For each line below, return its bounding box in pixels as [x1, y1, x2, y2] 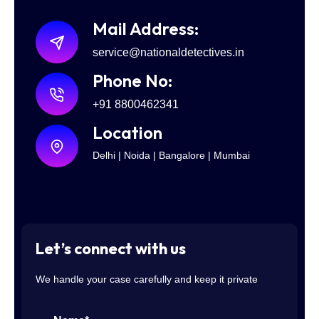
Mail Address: [93, 17, 199, 39]
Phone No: [93, 69, 172, 91]
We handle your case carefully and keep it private [36, 273, 258, 285]
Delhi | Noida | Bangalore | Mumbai [93, 149, 250, 161]
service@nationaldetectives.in [93, 46, 244, 58]
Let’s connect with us [36, 238, 186, 258]
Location [93, 121, 162, 143]
